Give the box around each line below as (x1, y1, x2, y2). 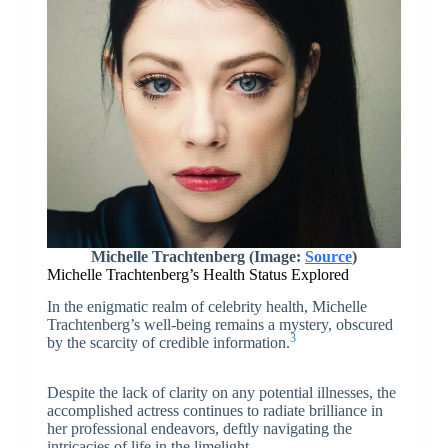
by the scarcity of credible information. (46, 334, 290, 352)
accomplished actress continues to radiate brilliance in (46, 402, 383, 420)
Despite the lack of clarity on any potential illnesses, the (46, 384, 396, 402)
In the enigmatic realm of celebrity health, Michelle (46, 298, 367, 316)
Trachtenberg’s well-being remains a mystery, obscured (46, 316, 393, 334)
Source (304, 247, 352, 265)
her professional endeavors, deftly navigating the (46, 420, 352, 438)
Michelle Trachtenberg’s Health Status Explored (46, 265, 349, 283)
